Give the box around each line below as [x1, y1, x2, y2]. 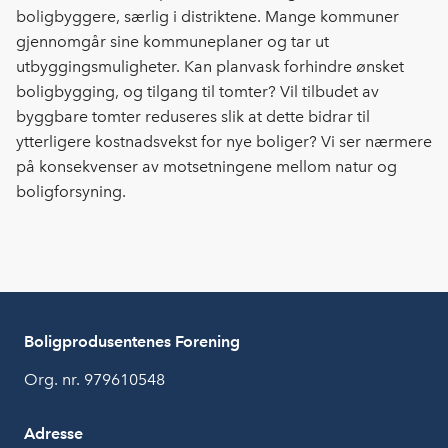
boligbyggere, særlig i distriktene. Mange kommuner [16, 7, 399, 27]
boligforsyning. [16, 182, 130, 202]
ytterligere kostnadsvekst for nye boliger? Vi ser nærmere [16, 132, 432, 152]
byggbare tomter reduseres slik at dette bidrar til [16, 107, 370, 127]
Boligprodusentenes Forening [24, 332, 240, 352]
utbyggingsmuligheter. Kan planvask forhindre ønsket [16, 57, 404, 77]
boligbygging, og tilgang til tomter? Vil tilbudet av [16, 82, 379, 102]
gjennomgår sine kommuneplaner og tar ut [16, 32, 329, 52]
